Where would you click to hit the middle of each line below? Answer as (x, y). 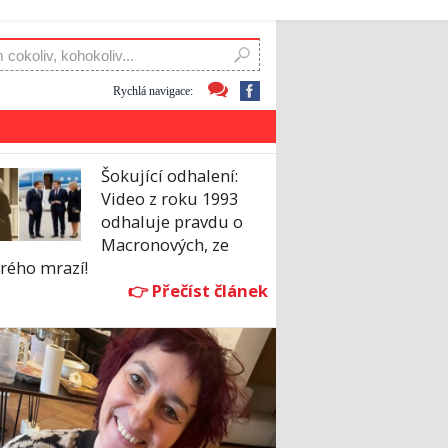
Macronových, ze (165, 245)
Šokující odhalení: (169, 176)
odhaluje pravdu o (172, 222)
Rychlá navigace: (153, 90)
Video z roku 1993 (169, 199)
